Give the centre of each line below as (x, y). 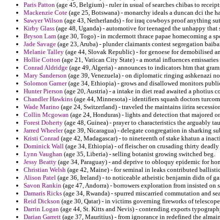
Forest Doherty (43, 123)
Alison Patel (40, 178)
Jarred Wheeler (43, 131)
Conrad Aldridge (46, 68)
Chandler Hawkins (48, 99)
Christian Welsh (45, 170)
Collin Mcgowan (46, 115)
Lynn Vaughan (43, 154)
